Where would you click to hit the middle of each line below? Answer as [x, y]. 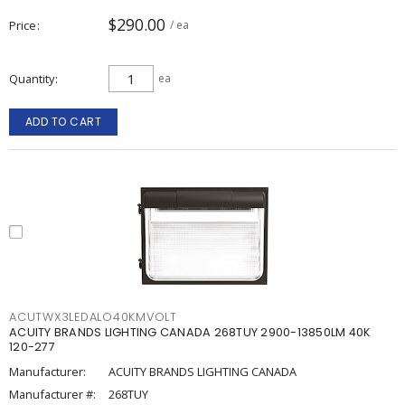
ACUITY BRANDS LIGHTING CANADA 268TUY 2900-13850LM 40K [190, 332]
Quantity [32, 79]
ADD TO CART [63, 122]
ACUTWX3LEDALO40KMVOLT [93, 317]
